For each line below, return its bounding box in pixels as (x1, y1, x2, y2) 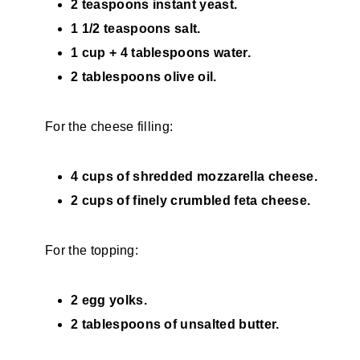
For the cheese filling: (45, 119, 174, 133)
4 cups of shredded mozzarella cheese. (71, 169, 317, 183)
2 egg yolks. (71, 292, 147, 307)
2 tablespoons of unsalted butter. (71, 317, 280, 331)
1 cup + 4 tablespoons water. (71, 45, 251, 59)
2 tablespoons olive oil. (71, 69, 217, 84)
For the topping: (45, 243, 139, 257)
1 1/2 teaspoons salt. (71, 21, 201, 35)
